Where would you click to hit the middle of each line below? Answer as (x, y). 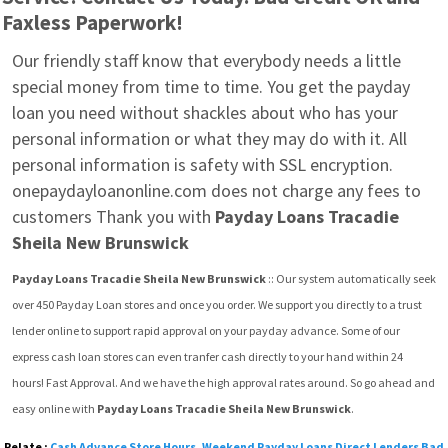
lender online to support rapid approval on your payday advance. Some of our (206, 330)
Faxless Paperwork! (92, 22)
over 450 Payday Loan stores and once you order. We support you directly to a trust (217, 304)
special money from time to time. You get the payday (211, 86)
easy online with (54, 408)
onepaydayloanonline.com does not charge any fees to (216, 190)
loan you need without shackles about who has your (205, 112)
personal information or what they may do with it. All (209, 138)
